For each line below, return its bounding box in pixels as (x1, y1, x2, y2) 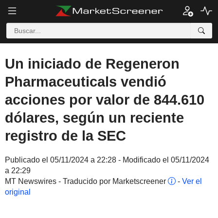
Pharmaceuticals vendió (5, 74, 166, 90)
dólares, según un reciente (5, 110, 184, 126)
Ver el (182, 177, 202, 185)
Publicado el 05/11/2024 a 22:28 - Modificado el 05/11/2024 (5, 156, 209, 164)
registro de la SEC (5, 128, 126, 144)
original (5, 188, 31, 196)
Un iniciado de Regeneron (5, 56, 180, 72)
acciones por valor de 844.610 (5, 92, 204, 108)
